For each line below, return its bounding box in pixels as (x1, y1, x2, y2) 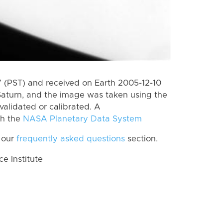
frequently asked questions (16, 135, 125, 143)
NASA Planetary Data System (23, 114, 142, 123)
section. (125, 135, 158, 143)
